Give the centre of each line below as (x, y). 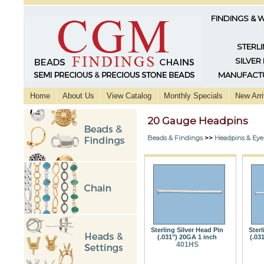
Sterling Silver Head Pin (187, 230)
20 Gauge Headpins (198, 121)
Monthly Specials (193, 96)
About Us (78, 96)
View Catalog (129, 96)
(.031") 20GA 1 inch (187, 237)
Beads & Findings (175, 138)
